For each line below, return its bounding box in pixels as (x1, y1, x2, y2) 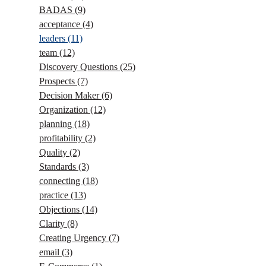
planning (39, 119, 74, 129)
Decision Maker (39, 90, 102, 100)
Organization (39, 104, 90, 115)
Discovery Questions (39, 62, 120, 72)
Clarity (39, 218, 67, 229)
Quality (39, 147, 69, 157)
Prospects (39, 76, 77, 86)
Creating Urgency (39, 233, 109, 243)
